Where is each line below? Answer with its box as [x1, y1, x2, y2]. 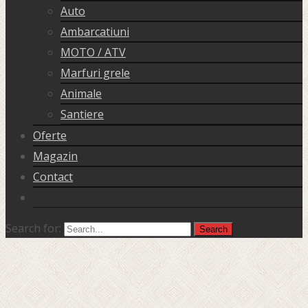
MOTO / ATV [60, 45, 126, 60]
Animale [60, 86, 102, 102]
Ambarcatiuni [60, 24, 129, 40]
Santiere [60, 107, 104, 122]
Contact [33, 169, 73, 185]
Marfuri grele [60, 65, 130, 81]
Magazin [33, 148, 78, 164]
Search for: [5, 221, 61, 236]
